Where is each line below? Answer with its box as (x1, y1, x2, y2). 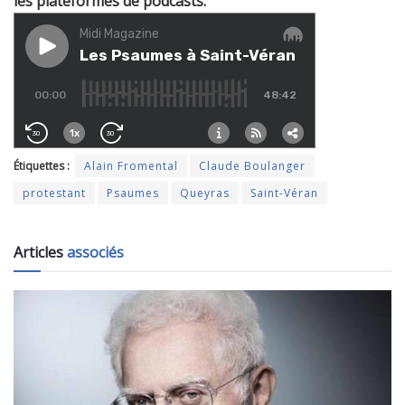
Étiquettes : (14, 157, 70, 174)
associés (67, 241, 124, 262)
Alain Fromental (84, 157, 178, 174)
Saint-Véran (250, 184, 318, 201)
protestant (23, 184, 86, 201)
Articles (14, 241, 67, 262)
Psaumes (107, 184, 159, 201)
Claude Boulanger (199, 157, 306, 174)
